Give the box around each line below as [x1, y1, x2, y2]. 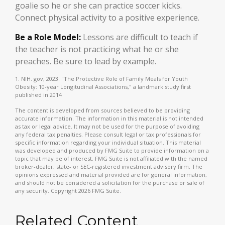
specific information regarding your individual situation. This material [15, 139, 201, 146]
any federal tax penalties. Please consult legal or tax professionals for [15, 131, 201, 138]
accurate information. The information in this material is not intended [15, 115, 203, 122]
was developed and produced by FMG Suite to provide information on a [15, 147, 209, 154]
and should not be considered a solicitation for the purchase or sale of [15, 179, 204, 186]
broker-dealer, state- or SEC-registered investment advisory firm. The [15, 163, 202, 170]
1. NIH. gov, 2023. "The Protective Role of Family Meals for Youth [15, 75, 188, 82]
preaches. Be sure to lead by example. [15, 56, 156, 67]
